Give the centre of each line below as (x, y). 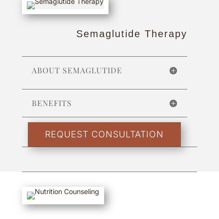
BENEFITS (52, 103)
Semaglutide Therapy (132, 34)
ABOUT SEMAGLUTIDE (77, 70)
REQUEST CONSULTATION (105, 134)
